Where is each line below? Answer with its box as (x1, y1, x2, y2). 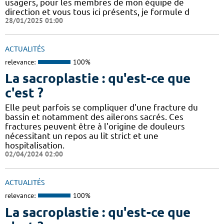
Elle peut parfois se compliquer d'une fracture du (5, 102, 198, 112)
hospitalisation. (5, 140, 64, 150)
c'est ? (5, 85, 43, 100)
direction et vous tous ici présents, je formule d (5, 6, 189, 16)
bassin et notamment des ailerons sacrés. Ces (5, 112, 183, 122)
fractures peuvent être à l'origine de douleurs (5, 121, 185, 131)
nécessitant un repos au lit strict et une (5, 131, 158, 141)
